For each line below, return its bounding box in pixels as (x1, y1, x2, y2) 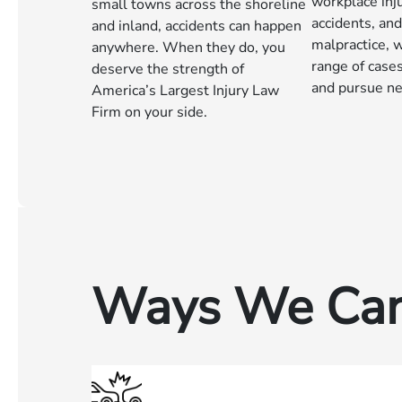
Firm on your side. (92, 102, 207, 122)
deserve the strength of (92, 59, 244, 79)
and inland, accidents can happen (92, 16, 301, 36)
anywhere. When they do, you (92, 38, 285, 57)
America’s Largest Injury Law (92, 81, 279, 100)
